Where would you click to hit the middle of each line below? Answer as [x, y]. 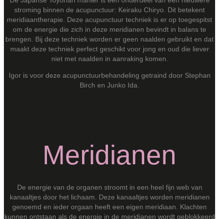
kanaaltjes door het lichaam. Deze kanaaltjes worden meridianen [109, 197]
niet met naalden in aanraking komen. [109, 58]
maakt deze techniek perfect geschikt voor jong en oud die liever [109, 49]
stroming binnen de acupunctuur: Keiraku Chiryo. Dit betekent [109, 10]
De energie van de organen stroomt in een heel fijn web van [109, 187]
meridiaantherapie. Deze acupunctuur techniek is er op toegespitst [109, 19]
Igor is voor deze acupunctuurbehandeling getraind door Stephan [109, 75]
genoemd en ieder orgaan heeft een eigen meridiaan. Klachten [109, 207]
